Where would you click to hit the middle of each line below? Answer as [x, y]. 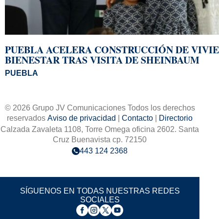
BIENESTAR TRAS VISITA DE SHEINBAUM [102, 60]
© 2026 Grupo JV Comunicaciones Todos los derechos [100, 108]
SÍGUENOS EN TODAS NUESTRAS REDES [100, 191]
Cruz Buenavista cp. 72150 [100, 140]
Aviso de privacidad [82, 118]
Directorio [176, 118]
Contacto [137, 118]
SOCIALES [100, 199]
